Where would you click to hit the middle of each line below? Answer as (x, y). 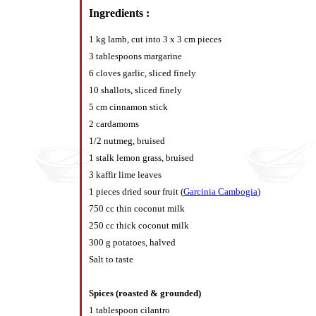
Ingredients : (119, 13)
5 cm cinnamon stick (128, 107)
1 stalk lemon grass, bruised (141, 157)
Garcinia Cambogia (220, 191)
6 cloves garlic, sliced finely (142, 73)
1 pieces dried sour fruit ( (136, 191)
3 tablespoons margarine (135, 56)
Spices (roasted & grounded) (145, 293)
